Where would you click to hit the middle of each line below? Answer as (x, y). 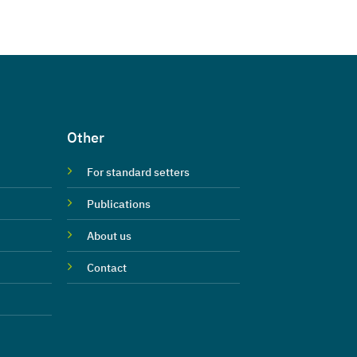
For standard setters (139, 172)
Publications (119, 204)
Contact (107, 267)
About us (110, 235)
